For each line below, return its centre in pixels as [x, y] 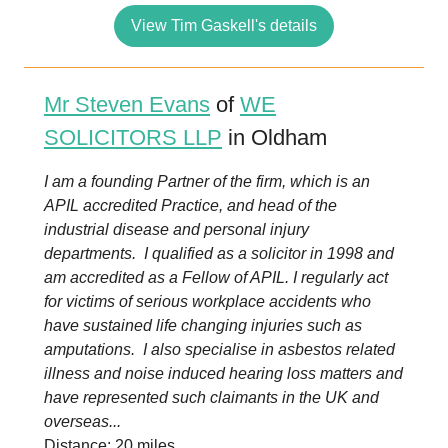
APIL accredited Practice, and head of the [190, 205]
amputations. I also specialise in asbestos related [219, 349]
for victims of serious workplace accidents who [207, 301]
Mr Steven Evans [127, 104]
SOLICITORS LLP [133, 137]
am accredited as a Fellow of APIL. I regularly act [216, 277]
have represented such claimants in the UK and [211, 397]
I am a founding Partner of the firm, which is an [207, 181]
